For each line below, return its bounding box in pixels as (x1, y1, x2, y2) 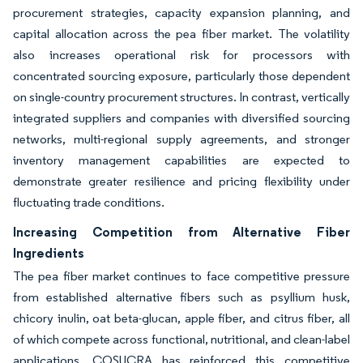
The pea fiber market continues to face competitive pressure (13, 268, 350, 284)
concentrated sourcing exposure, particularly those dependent (13, 68, 350, 83)
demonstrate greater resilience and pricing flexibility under (13, 173, 350, 189)
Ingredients (13, 245, 84, 261)
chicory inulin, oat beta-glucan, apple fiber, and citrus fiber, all (13, 310, 350, 326)
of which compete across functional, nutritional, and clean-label (13, 331, 350, 347)
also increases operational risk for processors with (13, 47, 350, 62)
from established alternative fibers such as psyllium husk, (13, 289, 350, 305)
